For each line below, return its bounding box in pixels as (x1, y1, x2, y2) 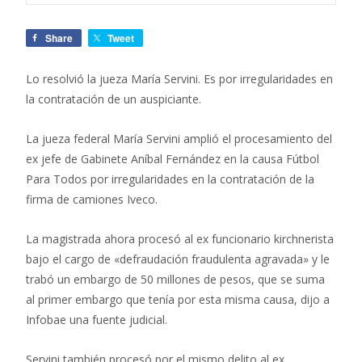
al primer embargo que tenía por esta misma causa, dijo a (26, 291, 330, 307)
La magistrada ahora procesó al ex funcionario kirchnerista (26, 230, 334, 246)
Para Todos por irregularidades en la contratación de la (26, 170, 314, 187)
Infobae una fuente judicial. (26, 311, 167, 327)
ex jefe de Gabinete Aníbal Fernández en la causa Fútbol (26, 150, 319, 166)
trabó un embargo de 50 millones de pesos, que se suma (26, 271, 325, 287)
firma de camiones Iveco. (26, 191, 158, 207)
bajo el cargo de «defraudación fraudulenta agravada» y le (26, 250, 330, 267)
